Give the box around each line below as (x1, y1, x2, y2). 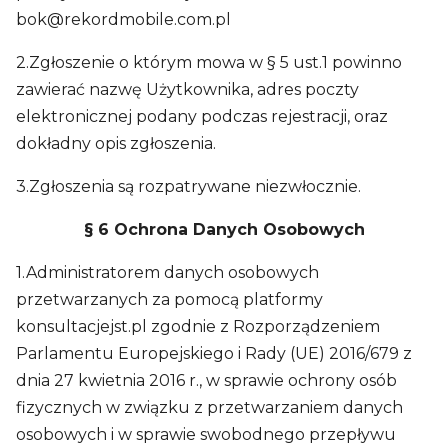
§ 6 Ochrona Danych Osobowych (83, 220, 365, 239)
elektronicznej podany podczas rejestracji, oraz (16, 107, 388, 126)
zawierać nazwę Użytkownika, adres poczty (16, 80, 359, 99)
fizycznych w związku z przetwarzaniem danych (16, 398, 403, 417)
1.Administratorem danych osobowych (16, 263, 319, 282)
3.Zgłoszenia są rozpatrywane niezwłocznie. (16, 177, 361, 196)
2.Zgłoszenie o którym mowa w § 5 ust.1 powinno (16, 53, 402, 72)
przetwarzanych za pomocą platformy (16, 290, 323, 309)
